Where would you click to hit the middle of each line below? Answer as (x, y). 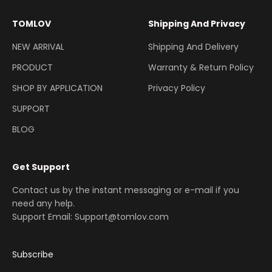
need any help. (43, 204)
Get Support (41, 167)
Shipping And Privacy (197, 24)
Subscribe (33, 255)
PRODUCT (32, 68)
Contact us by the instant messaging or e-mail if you (126, 190)
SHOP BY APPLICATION (57, 88)
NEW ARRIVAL (38, 47)
